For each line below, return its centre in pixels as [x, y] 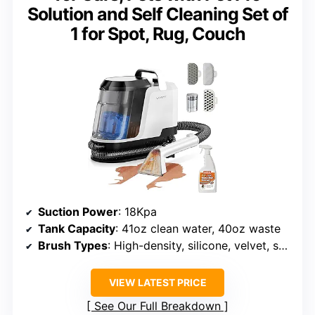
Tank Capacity [77, 228]
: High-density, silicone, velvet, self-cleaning [193, 245]
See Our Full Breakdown [157, 306]
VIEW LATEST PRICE [157, 282]
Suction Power [78, 211]
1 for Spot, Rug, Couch [157, 33]
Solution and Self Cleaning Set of [157, 14]
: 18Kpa [137, 211]
